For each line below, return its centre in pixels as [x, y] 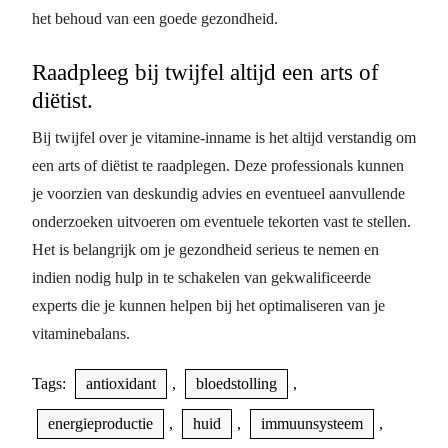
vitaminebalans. [81, 333]
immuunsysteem [312, 423]
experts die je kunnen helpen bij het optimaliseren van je [208, 305]
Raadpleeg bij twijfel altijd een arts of [205, 71]
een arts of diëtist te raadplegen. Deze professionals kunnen [218, 165]
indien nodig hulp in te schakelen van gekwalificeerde [201, 277]
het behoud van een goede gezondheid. [155, 18]
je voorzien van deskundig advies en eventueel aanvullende [218, 193]
